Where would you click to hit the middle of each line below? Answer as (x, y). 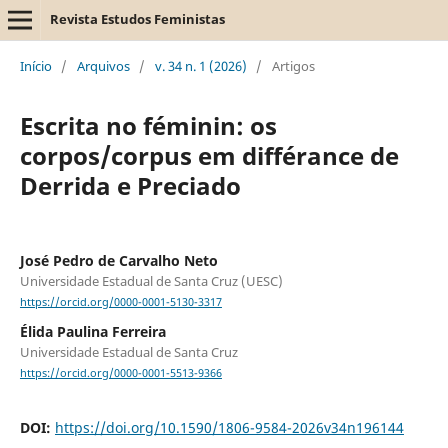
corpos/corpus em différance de (209, 155)
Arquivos (103, 65)
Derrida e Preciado (130, 185)
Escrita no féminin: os (148, 125)
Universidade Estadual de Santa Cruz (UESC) (151, 280)
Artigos (293, 65)
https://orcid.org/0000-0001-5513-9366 (120, 373)
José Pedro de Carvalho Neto (118, 260)
